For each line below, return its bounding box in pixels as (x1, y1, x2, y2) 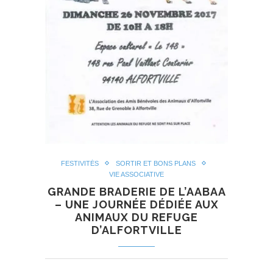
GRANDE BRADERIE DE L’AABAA (47, 185, 226, 198)
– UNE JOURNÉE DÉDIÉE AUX (54, 197, 219, 211)
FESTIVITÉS (60, 159, 99, 167)
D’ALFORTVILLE (91, 223, 182, 236)
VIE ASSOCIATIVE (109, 170, 164, 178)
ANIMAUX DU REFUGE (75, 210, 198, 224)
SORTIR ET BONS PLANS (115, 159, 196, 167)
